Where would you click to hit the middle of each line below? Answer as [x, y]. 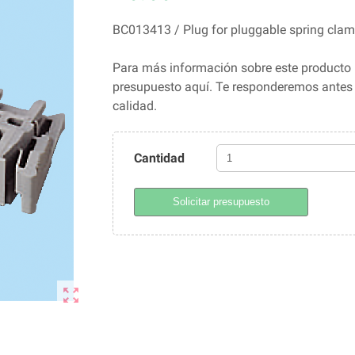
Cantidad [159, 158]
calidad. [134, 106]
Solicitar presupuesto [221, 202]
